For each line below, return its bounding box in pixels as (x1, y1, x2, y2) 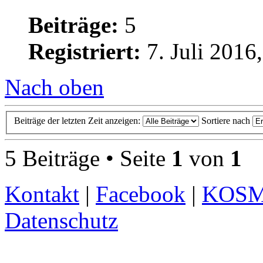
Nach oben (5, 74, 104, 100)
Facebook (96, 181, 186, 207)
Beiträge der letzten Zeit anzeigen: (14, 116, 143, 126)
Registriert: (28, 38, 141, 64)
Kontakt (5, 181, 79, 207)
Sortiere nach (201, 116, 252, 126)
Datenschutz (5, 208, 118, 234)
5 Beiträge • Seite (5, 146, 171, 171)
